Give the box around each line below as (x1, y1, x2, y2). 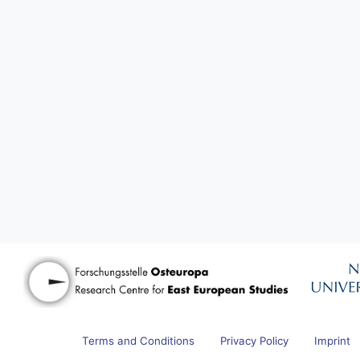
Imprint (314, 333, 351, 347)
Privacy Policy (220, 333, 289, 347)
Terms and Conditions (82, 333, 195, 347)
